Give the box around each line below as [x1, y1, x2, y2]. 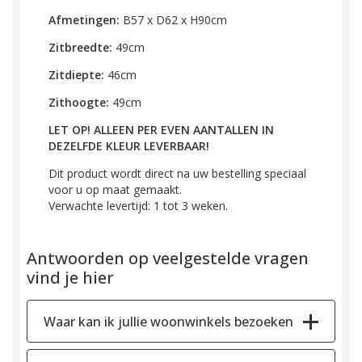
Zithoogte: [48, 94, 109, 110]
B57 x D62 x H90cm [123, 11, 227, 27]
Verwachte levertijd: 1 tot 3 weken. [48, 197, 228, 213]
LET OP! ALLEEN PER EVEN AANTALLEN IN [48, 121, 274, 137]
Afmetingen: [48, 11, 123, 27]
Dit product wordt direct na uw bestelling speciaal [48, 165, 306, 181]
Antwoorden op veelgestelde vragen [27, 246, 309, 269]
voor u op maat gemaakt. [48, 181, 182, 197]
